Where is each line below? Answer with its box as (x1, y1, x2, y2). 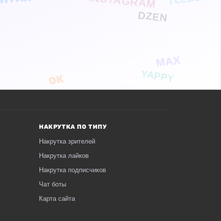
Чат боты (39, 181, 66, 188)
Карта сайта (39, 195, 75, 202)
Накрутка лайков (39, 152, 89, 159)
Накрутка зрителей (39, 138, 95, 145)
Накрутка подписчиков (39, 166, 106, 174)
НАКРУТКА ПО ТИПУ (39, 123, 107, 130)
